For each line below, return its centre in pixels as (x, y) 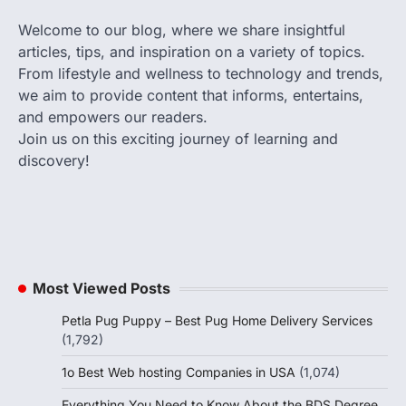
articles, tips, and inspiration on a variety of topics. (192, 52)
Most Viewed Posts (101, 289)
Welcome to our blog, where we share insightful (182, 30)
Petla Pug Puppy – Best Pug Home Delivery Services (217, 321)
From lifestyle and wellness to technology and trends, (201, 74)
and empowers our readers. (113, 117)
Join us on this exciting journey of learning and (178, 139)
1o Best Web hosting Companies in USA (179, 372)
